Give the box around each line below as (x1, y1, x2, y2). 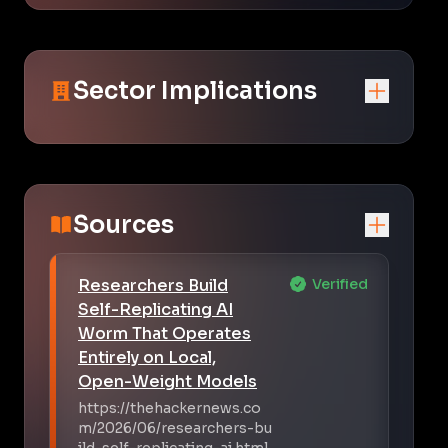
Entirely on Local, (78, 346, 216, 368)
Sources (73, 209, 174, 240)
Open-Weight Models (78, 370, 257, 392)
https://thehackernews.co (78, 398, 261, 417)
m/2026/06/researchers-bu (78, 418, 272, 437)
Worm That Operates (78, 322, 251, 344)
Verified (312, 274, 368, 293)
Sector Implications (73, 75, 317, 106)
